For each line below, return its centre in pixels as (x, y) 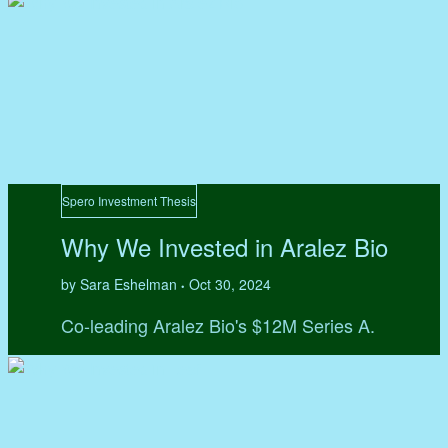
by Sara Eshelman (120, 284)
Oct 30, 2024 (229, 284)
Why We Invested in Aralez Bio (224, 247)
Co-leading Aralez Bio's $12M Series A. (217, 325)
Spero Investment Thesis (128, 201)
